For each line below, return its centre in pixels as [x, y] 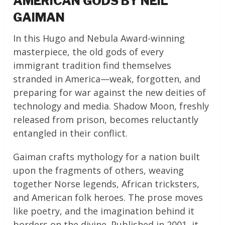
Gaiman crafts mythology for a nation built [107, 157]
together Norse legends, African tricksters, [106, 184]
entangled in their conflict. [71, 133]
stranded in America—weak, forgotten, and [107, 79]
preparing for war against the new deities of [110, 93]
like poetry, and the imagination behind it [104, 211]
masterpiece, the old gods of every [89, 52]
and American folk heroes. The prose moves [108, 198]
